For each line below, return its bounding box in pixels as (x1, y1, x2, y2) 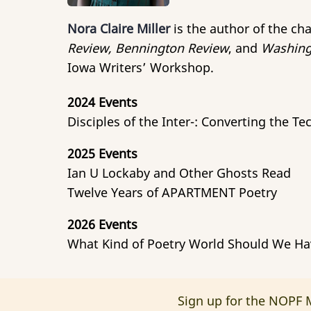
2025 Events (67, 144, 137, 162)
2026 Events (67, 215, 137, 233)
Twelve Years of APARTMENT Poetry (67, 183, 277, 201)
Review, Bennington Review (67, 40, 228, 56)
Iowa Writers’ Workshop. (67, 59, 214, 76)
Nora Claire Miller (67, 20, 170, 37)
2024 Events (67, 93, 137, 110)
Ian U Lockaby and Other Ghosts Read (67, 164, 291, 181)
